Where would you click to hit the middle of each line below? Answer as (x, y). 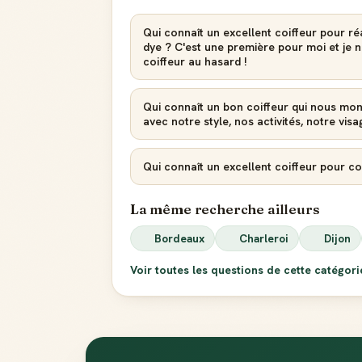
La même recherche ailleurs (225, 209)
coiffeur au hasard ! (195, 61)
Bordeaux (180, 238)
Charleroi (264, 238)
